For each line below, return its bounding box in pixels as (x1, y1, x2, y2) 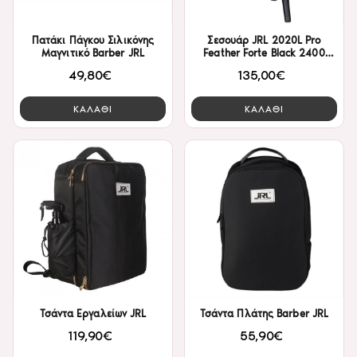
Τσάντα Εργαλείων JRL (39, 307, 147, 320)
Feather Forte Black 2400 (203, 47, 325, 60)
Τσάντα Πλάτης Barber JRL (199, 307, 329, 320)
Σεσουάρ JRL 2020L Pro (207, 34, 321, 47)
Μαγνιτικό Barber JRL (41, 47, 144, 60)
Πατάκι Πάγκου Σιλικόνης (31, 34, 155, 47)
